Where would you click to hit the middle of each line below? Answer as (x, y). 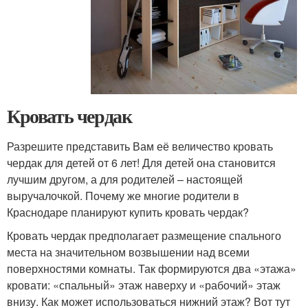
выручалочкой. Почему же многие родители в (123, 196)
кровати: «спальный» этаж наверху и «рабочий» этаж (144, 285)
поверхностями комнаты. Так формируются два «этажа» (152, 269)
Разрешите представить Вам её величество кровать (140, 146)
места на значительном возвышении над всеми (128, 252)
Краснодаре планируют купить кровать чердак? (128, 212)
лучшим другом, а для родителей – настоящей (125, 179)
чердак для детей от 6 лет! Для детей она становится (141, 163)
